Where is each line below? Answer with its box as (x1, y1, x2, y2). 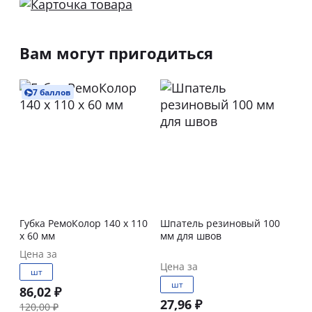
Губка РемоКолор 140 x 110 (19, 217, 104, 230)
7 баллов (33, 86, 71, 98)
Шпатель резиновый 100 (160, 217, 280, 230)
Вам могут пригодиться (19, 42, 213, 63)
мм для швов (160, 229, 221, 242)
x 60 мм (19, 229, 55, 242)
